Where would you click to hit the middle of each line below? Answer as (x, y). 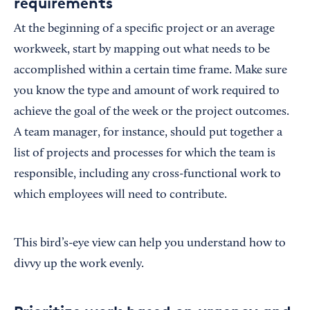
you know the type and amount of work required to (147, 91)
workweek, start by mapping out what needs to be (142, 50)
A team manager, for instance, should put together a (148, 133)
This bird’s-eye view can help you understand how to (150, 244)
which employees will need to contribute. (120, 195)
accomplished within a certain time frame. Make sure (151, 71)
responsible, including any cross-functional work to (147, 174)
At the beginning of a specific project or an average (144, 29)
